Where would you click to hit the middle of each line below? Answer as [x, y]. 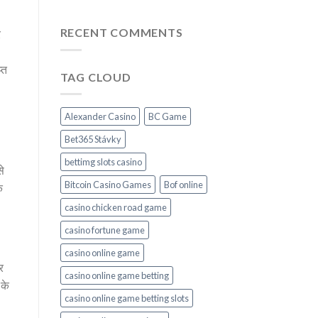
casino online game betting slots [126, 298]
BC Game [167, 117]
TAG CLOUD [95, 77]
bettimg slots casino [103, 162]
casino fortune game [104, 230]
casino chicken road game [115, 208]
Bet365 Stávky [93, 139]
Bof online [183, 185]
